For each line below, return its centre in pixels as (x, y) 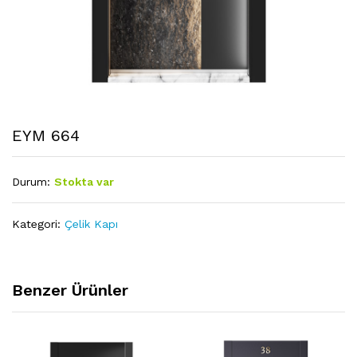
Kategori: (38, 224)
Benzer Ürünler (70, 290)
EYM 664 (46, 136)
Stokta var (84, 182)
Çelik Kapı (91, 224)
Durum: (31, 182)
